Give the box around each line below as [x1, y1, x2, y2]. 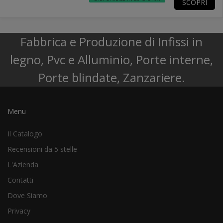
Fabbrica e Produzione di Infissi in [20, 33, 203, 50]
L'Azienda [7, 159, 38, 169]
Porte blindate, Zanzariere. [38, 69, 185, 86]
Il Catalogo [7, 128, 42, 138]
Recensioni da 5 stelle [7, 144, 77, 154]
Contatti [7, 175, 33, 185]
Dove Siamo [7, 190, 47, 200]
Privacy [7, 206, 30, 216]
